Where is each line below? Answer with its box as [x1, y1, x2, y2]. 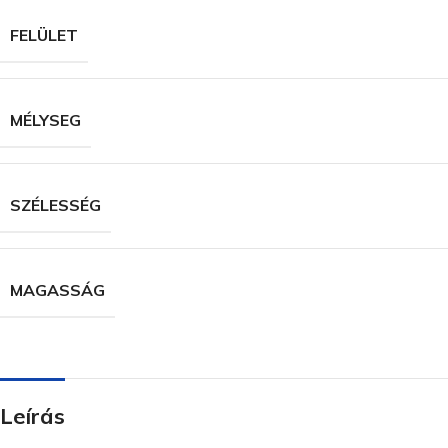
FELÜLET [10, 24, 78, 45]
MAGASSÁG [10, 279, 105, 300]
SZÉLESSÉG [10, 194, 101, 215]
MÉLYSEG [10, 109, 81, 130]
